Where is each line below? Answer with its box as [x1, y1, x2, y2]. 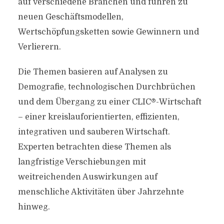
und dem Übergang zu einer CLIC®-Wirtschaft [17, 97, 201, 106]
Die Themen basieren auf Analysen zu [17, 67, 168, 76]
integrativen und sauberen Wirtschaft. [17, 127, 170, 136]
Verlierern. [17, 42, 61, 51]
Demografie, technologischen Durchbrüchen [17, 82, 195, 91]
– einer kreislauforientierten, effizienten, [17, 112, 179, 121]
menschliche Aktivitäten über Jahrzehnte [17, 187, 184, 196]
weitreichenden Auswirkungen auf [17, 172, 157, 181]
